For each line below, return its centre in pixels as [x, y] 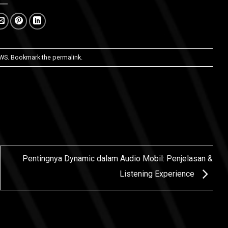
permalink [67, 57]
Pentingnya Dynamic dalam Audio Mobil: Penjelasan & [118, 158]
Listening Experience [158, 174]
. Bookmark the [30, 57]
